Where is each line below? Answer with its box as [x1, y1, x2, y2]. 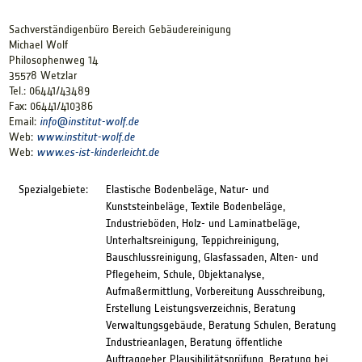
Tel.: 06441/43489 [8, 85, 90, 98]
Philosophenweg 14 [8, 54, 99, 67]
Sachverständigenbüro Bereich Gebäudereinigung [8, 23, 231, 36]
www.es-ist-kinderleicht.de [36, 146, 159, 159]
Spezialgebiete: [18, 183, 88, 196]
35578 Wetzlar [8, 69, 77, 82]
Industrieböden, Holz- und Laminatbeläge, [105, 217, 300, 229]
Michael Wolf [8, 39, 68, 52]
